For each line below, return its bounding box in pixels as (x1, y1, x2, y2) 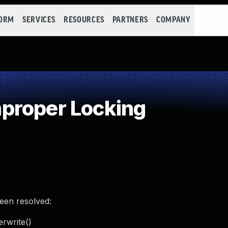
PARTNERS (112, 16, 148, 24)
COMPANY (156, 16, 191, 24)
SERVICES (22, 16, 56, 24)
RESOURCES (64, 16, 104, 24)
